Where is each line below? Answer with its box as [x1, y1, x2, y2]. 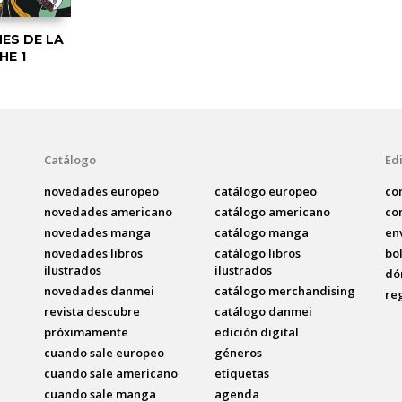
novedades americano [43, 203, 172, 220]
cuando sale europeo [43, 344, 164, 361]
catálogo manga [214, 223, 309, 240]
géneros [214, 344, 262, 361]
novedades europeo [43, 182, 159, 199]
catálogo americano [214, 203, 330, 220]
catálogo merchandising [214, 282, 355, 299]
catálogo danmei [214, 302, 312, 319]
